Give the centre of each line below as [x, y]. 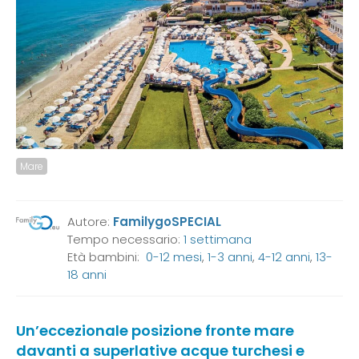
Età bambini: [107, 257]
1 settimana [218, 240]
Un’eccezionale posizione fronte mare [155, 331]
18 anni [87, 275]
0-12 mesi [174, 257]
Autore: [91, 222]
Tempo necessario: [126, 240]
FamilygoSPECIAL [167, 222]
